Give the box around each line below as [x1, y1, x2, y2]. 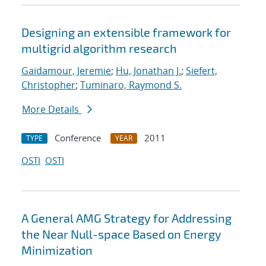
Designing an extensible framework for [21, 25, 231, 40]
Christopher [21, 78, 75, 92]
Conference [55, 132, 101, 144]
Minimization [21, 243, 93, 258]
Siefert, [186, 64, 217, 78]
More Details [22, 103, 81, 116]
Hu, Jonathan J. [116, 64, 181, 78]
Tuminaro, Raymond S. [80, 78, 182, 92]
